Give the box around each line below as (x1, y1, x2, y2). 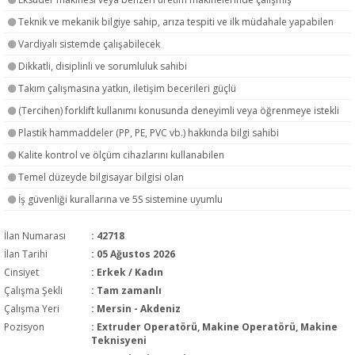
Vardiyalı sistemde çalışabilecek (16, 37, 160, 51)
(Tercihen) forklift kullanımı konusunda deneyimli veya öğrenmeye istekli (16, 104, 339, 117)
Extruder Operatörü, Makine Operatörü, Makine (97, 320, 338, 334)
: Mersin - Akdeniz (91, 302, 181, 315)
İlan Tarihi (4, 247, 48, 261)
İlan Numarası (4, 229, 66, 242)
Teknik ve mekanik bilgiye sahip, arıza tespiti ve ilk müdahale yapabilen (16, 15, 334, 29)
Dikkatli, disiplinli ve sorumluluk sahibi (16, 59, 187, 73)
